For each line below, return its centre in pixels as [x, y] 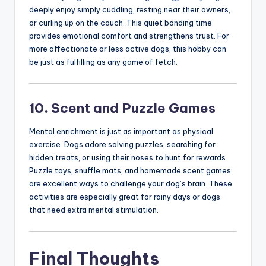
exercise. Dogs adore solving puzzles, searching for [122, 144]
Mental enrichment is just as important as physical [121, 131]
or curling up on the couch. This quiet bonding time [121, 22]
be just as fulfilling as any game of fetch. [103, 61]
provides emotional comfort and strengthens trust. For [129, 35]
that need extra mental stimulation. [94, 209]
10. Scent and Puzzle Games [122, 108]
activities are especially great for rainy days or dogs [125, 196]
